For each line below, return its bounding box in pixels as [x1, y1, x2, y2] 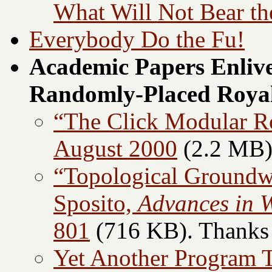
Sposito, [53, 190, 138, 217]
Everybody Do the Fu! [29, 26, 245, 53]
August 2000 [53, 135, 177, 162]
